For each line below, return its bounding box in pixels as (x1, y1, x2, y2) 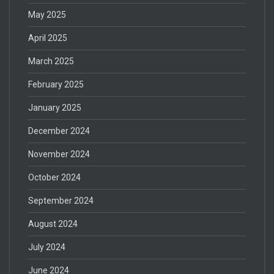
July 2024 (28, 242, 65, 253)
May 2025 (28, 10, 66, 20)
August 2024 (28, 219, 78, 229)
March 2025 (28, 56, 74, 67)
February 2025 (28, 80, 84, 90)
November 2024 (28, 149, 90, 160)
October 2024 (28, 172, 81, 183)
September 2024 (28, 196, 94, 206)
